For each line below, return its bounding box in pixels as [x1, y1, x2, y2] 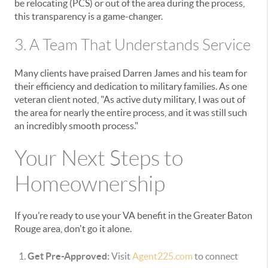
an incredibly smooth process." [14, 120, 138, 131]
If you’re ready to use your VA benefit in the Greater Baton [14, 210, 252, 221]
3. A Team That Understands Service [14, 36, 251, 53]
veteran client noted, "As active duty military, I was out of [14, 94, 245, 105]
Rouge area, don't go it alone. [14, 223, 132, 234]
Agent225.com [132, 251, 193, 261]
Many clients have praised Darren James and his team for [14, 68, 247, 78]
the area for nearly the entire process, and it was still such [14, 107, 247, 118]
